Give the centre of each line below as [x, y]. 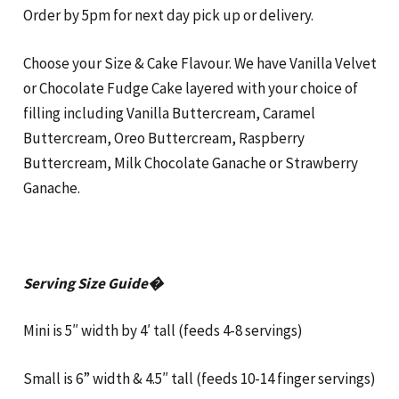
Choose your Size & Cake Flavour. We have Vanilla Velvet [199, 63]
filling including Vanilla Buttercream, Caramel [169, 113]
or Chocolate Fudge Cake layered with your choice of [190, 88]
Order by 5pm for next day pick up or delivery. [168, 16]
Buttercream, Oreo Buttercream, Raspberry [163, 138]
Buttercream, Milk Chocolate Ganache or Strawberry [190, 163]
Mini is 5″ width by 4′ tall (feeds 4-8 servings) [163, 331]
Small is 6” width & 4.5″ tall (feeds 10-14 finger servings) [199, 378]
